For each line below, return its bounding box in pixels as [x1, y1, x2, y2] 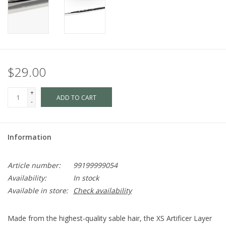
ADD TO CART [56, 93, 96, 102]
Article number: [8, 160, 61, 171]
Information [8, 132, 51, 142]
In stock [73, 173, 99, 183]
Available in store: [8, 186, 68, 196]
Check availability [73, 186, 132, 196]
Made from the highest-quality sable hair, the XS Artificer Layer [8, 213, 212, 223]
